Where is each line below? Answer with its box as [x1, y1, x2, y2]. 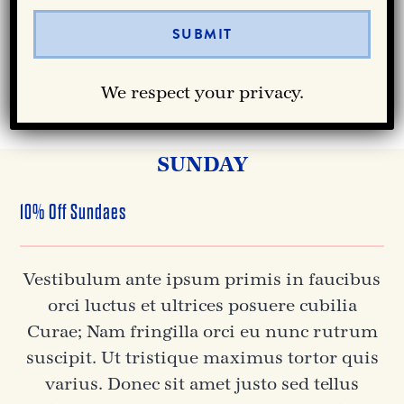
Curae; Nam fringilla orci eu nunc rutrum [26, 322, 378, 342]
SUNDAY [156, 152, 248, 177]
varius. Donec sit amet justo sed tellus [45, 374, 359, 394]
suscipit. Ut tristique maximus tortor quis [25, 348, 379, 368]
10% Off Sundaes [20, 201, 127, 224]
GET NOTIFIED [146, 84, 258, 106]
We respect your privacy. [100, 83, 304, 103]
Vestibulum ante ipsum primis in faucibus [23, 270, 381, 289]
